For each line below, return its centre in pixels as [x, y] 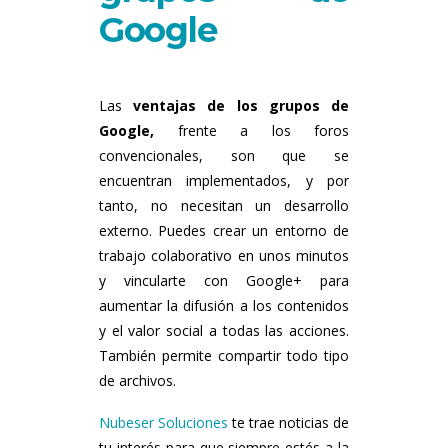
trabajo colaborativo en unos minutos [224, 255]
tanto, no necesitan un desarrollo [224, 205]
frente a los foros [251, 130]
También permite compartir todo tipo [224, 355]
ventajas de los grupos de [241, 105]
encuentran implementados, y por [224, 180]
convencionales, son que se [224, 155]
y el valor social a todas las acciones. [224, 330]
